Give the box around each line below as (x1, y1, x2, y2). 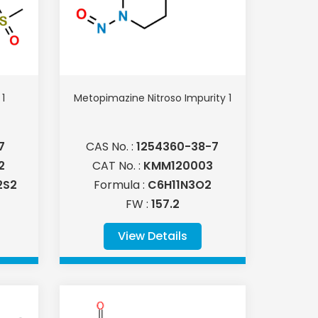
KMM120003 (143, 158, 213, 175)
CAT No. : (92, 158, 143, 175)
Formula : (93, 177, 148, 194)
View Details (117, 228, 187, 245)
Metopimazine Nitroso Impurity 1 (73, 91, 231, 106)
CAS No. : (86, 138, 137, 155)
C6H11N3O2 (147, 177, 212, 194)
